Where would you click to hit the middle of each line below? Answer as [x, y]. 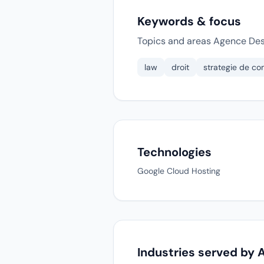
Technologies [174, 152]
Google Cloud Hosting [179, 171]
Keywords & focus [189, 21]
